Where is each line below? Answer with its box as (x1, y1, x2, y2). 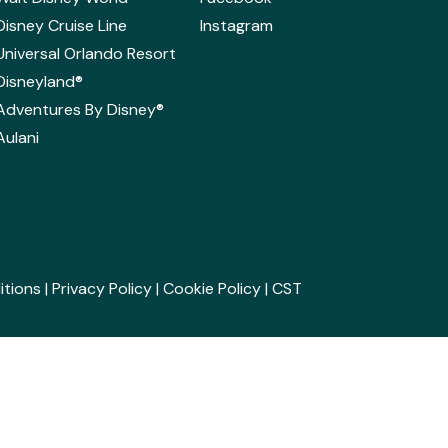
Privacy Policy (52, 277, 152, 299)
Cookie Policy (163, 277, 261, 299)
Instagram (199, 15, 273, 37)
